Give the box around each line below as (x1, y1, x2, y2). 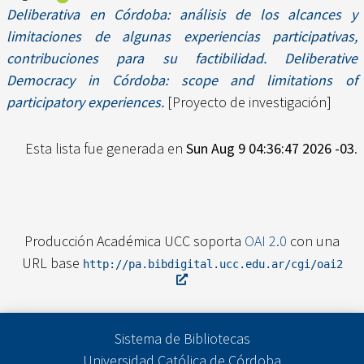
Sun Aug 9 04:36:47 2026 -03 (186, 139, 354, 158)
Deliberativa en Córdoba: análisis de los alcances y (6, 5, 357, 24)
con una (287, 231, 340, 250)
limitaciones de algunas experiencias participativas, (6, 27, 357, 46)
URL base (21, 253, 83, 272)
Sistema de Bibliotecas (114, 328, 250, 348)
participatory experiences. (6, 93, 164, 112)
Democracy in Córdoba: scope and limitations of (6, 71, 357, 90)
